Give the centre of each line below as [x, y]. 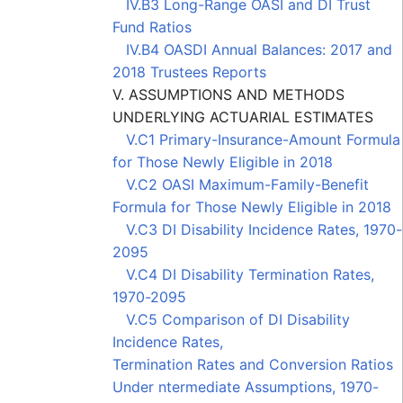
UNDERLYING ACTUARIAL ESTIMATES [243, 116]
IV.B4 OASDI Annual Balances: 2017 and [252, 49]
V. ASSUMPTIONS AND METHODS [228, 94]
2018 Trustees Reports [189, 72]
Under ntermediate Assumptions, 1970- [246, 386]
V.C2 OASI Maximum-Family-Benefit [241, 184]
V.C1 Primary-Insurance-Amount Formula [256, 139]
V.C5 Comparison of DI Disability [231, 319]
